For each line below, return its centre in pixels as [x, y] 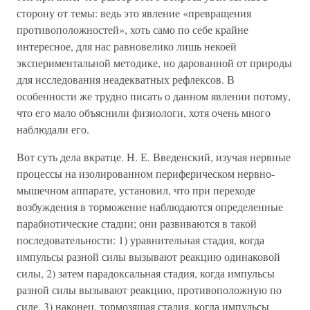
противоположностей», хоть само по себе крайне [133, 29]
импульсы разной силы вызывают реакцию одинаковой [148, 256]
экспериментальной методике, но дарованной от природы [154, 63]
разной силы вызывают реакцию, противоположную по [149, 290]
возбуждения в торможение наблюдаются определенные [150, 207]
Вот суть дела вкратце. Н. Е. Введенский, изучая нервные [154, 157]
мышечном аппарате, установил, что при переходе [136, 190]
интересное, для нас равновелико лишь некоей [127, 46]
